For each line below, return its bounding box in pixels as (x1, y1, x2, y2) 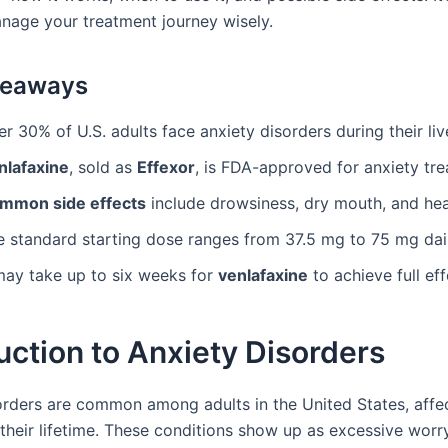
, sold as (69, 157, 137, 178)
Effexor (137, 157, 195, 178)
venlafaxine (218, 265, 308, 286)
